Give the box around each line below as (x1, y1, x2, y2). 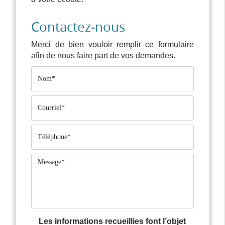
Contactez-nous (31, 18, 126, 36)
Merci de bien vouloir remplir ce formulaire (31, 40, 194, 49)
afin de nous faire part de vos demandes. (31, 51, 176, 60)
